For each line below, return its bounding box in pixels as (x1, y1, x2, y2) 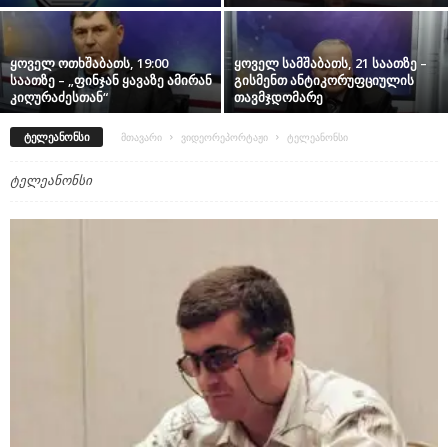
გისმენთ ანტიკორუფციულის (234, 70, 414, 89)
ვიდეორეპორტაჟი (181, 129, 269, 144)
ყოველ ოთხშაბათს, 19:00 (10, 53, 168, 72)
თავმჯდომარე (234, 87, 323, 106)
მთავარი (121, 129, 163, 144)
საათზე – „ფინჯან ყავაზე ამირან (10, 70, 212, 89)
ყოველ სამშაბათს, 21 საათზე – (234, 53, 427, 72)
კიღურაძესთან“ (10, 87, 108, 106)
